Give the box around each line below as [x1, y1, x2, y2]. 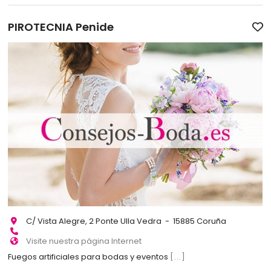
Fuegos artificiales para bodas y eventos [8, 251, 171, 263]
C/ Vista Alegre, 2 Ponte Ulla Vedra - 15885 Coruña [26, 215, 227, 227]
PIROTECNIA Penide [8, 19, 114, 34]
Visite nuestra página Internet [26, 235, 142, 247]
